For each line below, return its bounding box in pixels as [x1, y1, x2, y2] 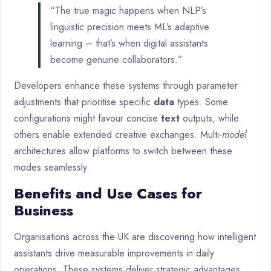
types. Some [174, 95, 228, 109]
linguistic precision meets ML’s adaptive [50, 20, 209, 34]
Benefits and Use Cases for [14, 183, 202, 204]
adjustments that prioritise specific [14, 95, 154, 109]
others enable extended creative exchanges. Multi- [14, 128, 222, 142]
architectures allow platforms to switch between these [14, 144, 232, 158]
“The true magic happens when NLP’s [50, 4, 206, 18]
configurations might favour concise [14, 111, 161, 126]
